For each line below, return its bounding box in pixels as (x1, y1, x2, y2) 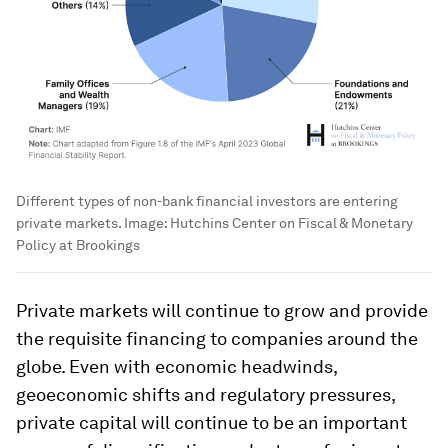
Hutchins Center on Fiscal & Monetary (170, 215, 413, 232)
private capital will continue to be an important (16, 412, 407, 434)
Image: (124, 215, 170, 232)
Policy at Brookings (16, 237, 140, 254)
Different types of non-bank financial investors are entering (16, 193, 398, 210)
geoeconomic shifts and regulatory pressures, (16, 384, 395, 406)
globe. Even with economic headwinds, (16, 356, 337, 378)
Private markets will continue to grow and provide (16, 300, 428, 322)
